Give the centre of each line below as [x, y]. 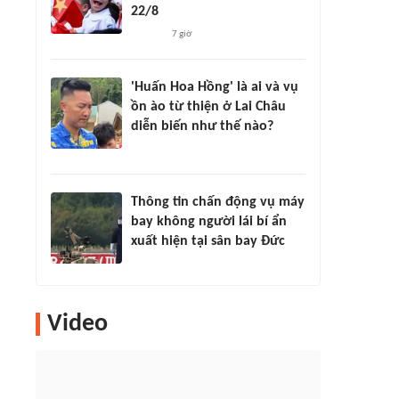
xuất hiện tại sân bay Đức [208, 241]
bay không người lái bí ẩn [209, 222]
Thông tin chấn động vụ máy [218, 202]
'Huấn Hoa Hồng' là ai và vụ [215, 87]
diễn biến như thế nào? [202, 126]
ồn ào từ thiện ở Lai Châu [208, 107]
